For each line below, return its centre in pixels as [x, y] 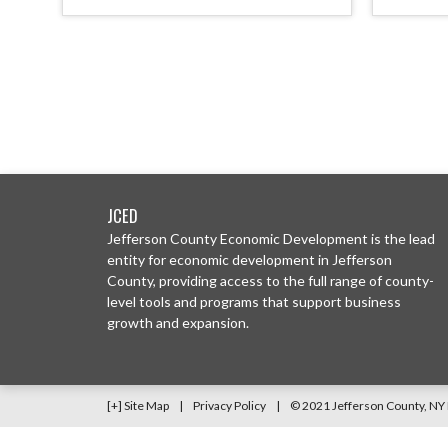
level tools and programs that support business [254, 301]
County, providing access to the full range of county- [270, 280]
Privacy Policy [229, 405]
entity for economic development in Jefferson [249, 259]
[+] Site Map [138, 405]
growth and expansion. [178, 322]
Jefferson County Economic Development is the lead [271, 238]
